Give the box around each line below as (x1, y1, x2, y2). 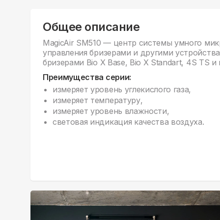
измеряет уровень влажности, (53, 106, 169, 116)
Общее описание (43, 20, 140, 34)
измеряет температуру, (53, 95, 143, 106)
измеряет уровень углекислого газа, (53, 84, 192, 95)
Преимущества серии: (43, 72, 131, 82)
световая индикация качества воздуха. (53, 117, 204, 127)
